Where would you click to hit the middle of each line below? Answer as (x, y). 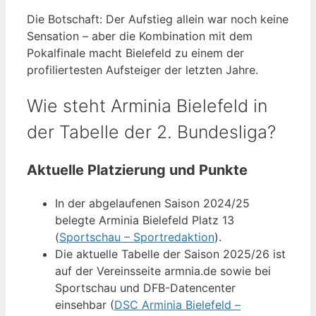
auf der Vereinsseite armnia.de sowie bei (163, 271)
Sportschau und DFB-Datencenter (145, 288)
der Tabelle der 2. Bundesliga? (151, 132)
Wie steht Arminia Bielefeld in (147, 105)
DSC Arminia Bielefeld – (177, 305)
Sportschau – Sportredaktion (137, 237)
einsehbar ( (85, 305)
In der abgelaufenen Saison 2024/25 (152, 203)
